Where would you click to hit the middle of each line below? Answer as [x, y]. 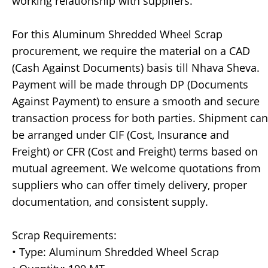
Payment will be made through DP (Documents [130, 84]
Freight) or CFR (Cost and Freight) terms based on [135, 151]
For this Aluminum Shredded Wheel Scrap [117, 34]
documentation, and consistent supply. [110, 202]
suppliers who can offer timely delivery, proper [130, 185]
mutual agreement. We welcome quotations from [136, 168]
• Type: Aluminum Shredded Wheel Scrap [115, 252]
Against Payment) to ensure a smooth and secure [136, 101]
